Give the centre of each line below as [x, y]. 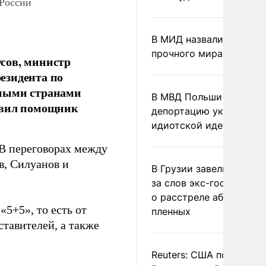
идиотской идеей [193, 125]
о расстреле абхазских [206, 197]
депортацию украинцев [207, 111]
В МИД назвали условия [208, 39]
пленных [171, 211]
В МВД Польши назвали [207, 97]
